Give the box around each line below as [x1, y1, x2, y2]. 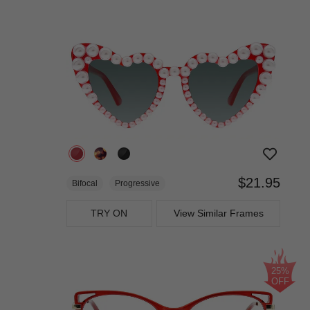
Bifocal [72, 179, 98, 189]
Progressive [115, 179, 160, 189]
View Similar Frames [173, 208, 264, 219]
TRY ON [91, 208, 128, 219]
